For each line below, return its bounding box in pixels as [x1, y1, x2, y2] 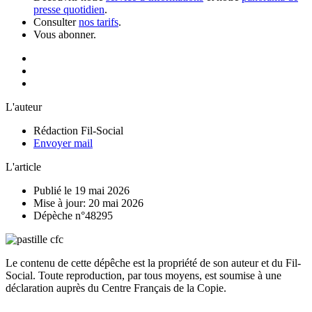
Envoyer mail [33, 136, 93, 149]
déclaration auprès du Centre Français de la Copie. [6, 281, 226, 294]
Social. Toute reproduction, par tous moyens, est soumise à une [6, 269, 281, 281]
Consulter [33, 15, 79, 28]
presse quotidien [33, 3, 104, 15]
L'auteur [6, 100, 42, 113]
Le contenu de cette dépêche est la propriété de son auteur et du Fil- [6, 256, 301, 269]
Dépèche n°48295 [33, 209, 113, 221]
